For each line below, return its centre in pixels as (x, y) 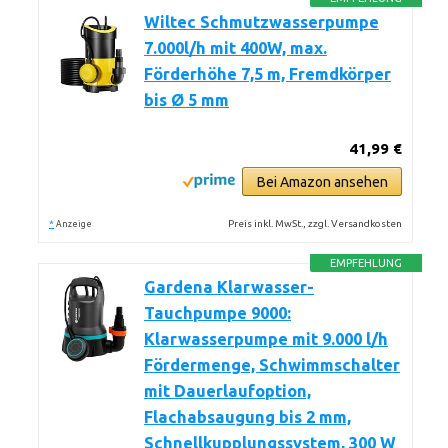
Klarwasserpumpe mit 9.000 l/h (266, 339)
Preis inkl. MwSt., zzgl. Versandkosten (315, 223)
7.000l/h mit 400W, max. (235, 48)
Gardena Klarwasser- (229, 287)
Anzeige (74, 224)
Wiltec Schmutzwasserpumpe (261, 22)
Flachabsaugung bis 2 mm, (247, 417)
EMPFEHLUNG (366, 263)
